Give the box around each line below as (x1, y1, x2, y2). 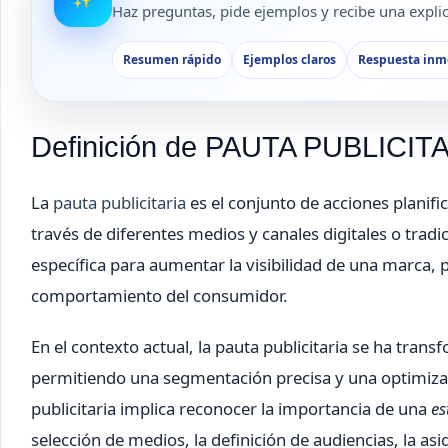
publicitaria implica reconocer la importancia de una (31, 397, 431, 421)
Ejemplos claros (243, 51, 336, 68)
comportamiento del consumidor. (31, 284, 288, 308)
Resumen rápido (123, 51, 221, 68)
